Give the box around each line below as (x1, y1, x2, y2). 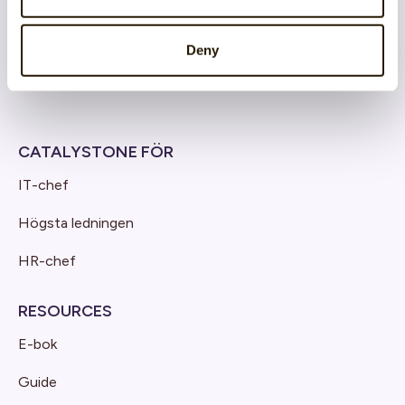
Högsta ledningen (18, 214, 134, 232)
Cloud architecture (18, 5, 141, 23)
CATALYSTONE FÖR (18, 142, 174, 163)
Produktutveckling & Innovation (18, 42, 222, 61)
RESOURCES (18, 301, 112, 322)
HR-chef (18, 252, 76, 270)
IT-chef (18, 176, 69, 194)
